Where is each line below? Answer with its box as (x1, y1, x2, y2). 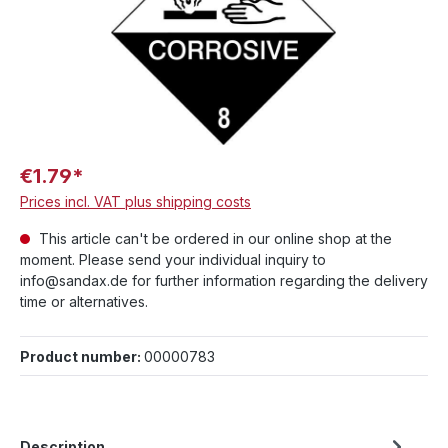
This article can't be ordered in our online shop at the (35, 229, 392, 247)
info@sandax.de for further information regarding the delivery (20, 271, 428, 289)
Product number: (20, 347, 144, 365)
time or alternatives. (20, 292, 148, 310)
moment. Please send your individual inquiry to (20, 250, 326, 268)
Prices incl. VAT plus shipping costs (20, 192, 251, 210)
